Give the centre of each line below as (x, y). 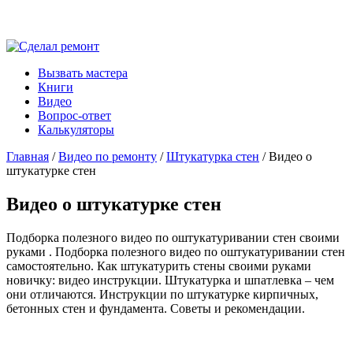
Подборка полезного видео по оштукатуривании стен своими (173, 237)
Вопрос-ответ (74, 115)
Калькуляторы (76, 130)
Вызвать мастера (83, 73)
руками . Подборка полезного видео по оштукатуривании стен (176, 251)
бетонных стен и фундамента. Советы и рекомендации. (156, 308)
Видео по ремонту (108, 156)
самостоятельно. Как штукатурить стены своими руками (159, 266)
